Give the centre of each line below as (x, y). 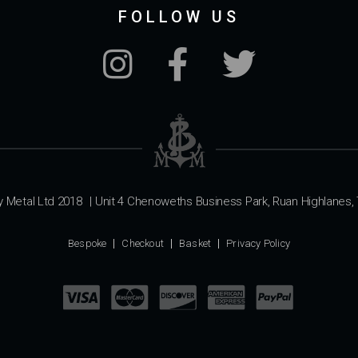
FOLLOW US (179, 17)
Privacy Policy (259, 244)
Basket (195, 244)
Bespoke (87, 244)
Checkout (143, 244)
